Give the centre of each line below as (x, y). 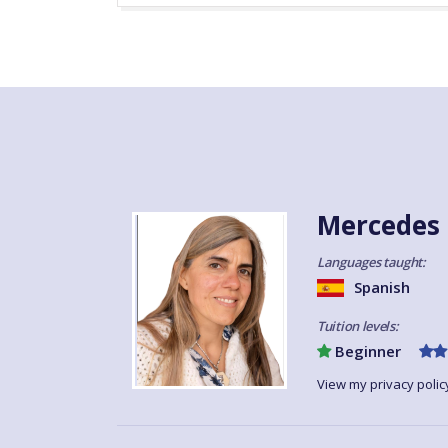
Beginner (366, 351)
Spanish (382, 287)
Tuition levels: (358, 326)
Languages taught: (371, 262)
